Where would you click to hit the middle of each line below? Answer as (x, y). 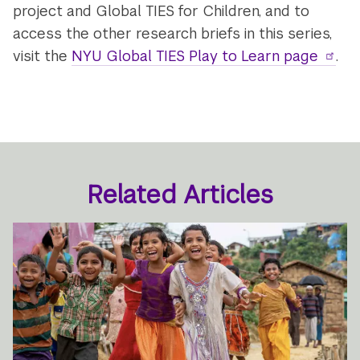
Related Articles (180, 195)
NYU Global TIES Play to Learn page (195, 55)
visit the (43, 55)
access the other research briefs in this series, (173, 33)
